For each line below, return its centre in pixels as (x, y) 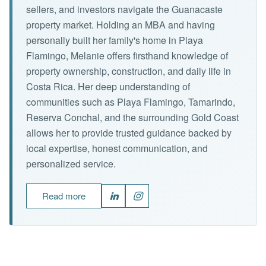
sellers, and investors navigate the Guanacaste (124, 9)
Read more (64, 195)
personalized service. (71, 163)
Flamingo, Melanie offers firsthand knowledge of (127, 55)
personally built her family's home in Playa (115, 40)
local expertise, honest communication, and (117, 148)
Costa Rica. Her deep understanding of (108, 86)
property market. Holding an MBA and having (121, 24)
